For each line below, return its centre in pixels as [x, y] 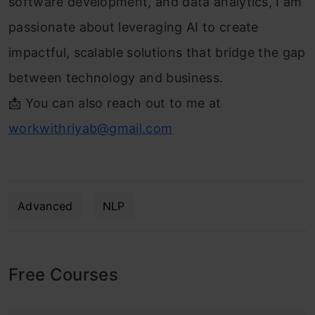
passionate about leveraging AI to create [134, 27]
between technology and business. [116, 77]
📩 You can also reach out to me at [115, 103]
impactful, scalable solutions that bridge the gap [157, 52]
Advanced [45, 206]
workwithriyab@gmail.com [91, 128]
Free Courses [63, 274]
